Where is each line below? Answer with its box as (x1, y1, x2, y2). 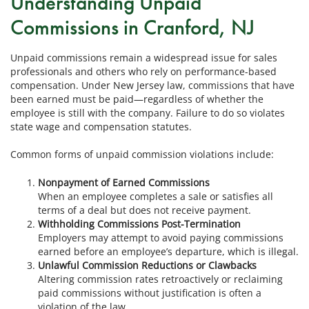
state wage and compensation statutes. (10, 119, 192, 133)
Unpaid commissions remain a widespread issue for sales (10, 50, 277, 64)
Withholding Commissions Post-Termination (38, 217, 241, 230)
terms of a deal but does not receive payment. (38, 203, 251, 217)
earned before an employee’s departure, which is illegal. (38, 244, 299, 258)
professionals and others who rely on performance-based (10, 64, 277, 78)
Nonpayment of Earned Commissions (38, 175, 210, 189)
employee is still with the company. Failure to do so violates (10, 106, 285, 119)
